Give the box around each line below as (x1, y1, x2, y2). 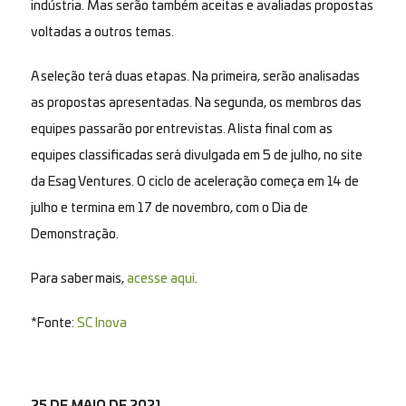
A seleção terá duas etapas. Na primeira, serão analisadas (30, 70, 360, 83)
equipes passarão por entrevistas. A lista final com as (30, 122, 333, 136)
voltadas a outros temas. (30, 25, 174, 39)
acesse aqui (126, 272, 195, 285)
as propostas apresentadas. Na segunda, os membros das (30, 96, 362, 110)
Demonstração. (30, 227, 119, 241)
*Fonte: (30, 316, 77, 330)
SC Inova (76, 316, 127, 330)
